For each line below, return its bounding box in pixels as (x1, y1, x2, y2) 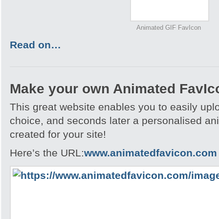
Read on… (10, 39, 61, 50)
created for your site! (10, 129, 106, 140)
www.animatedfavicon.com (84, 147, 217, 158)
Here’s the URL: (10, 147, 84, 158)
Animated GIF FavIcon (136, 24, 201, 31)
